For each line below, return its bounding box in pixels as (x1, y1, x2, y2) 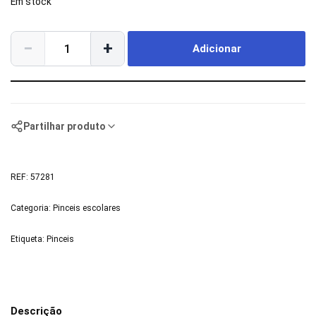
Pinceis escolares (53, 203, 121, 213)
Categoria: (11, 203, 53, 213)
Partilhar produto (23, 121, 106, 132)
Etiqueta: (11, 234, 47, 244)
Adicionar (192, 42, 241, 55)
